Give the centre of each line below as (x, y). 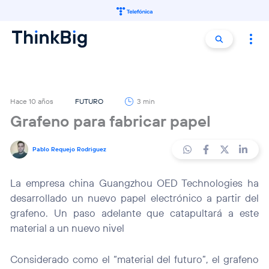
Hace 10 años (32, 101)
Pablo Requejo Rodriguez (69, 150)
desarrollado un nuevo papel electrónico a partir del (134, 198)
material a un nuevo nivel (68, 228)
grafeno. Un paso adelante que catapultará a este (134, 213)
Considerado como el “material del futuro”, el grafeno (134, 259)
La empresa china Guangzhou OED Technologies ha (134, 183)
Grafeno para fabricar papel (111, 121)
